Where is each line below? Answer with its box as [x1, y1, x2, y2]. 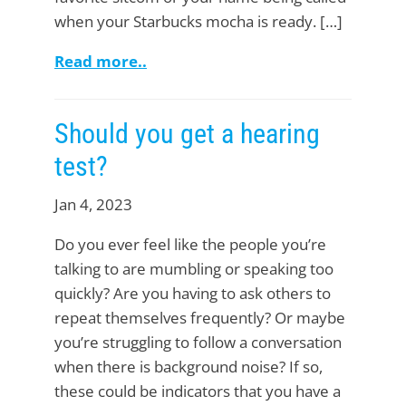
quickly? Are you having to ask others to [54, 283, 331, 304]
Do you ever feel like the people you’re [54, 234, 326, 256]
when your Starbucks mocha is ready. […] [54, 11, 343, 33]
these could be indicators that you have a [54, 381, 341, 402]
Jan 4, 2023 [54, 194, 132, 216]
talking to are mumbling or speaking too [54, 258, 333, 280]
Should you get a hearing [54, 118, 320, 150]
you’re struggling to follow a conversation [54, 332, 342, 353]
